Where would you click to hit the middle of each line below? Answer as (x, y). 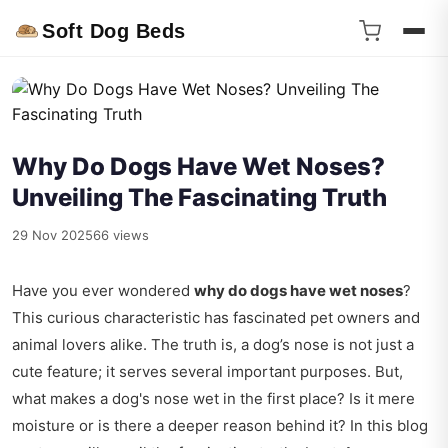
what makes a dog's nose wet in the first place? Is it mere (213, 398)
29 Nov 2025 (52, 235)
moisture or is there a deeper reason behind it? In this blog (220, 425)
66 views (121, 235)
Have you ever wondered (103, 290)
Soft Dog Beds (114, 31)
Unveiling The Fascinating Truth (199, 197)
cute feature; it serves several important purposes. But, (207, 371)
